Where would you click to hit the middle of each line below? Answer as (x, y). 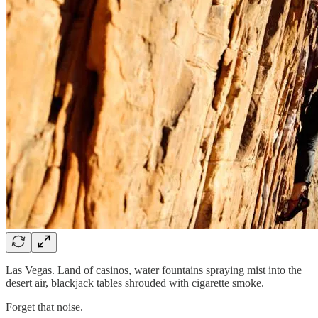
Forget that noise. (44, 307)
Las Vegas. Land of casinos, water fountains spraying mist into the (154, 270)
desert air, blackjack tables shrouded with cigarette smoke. (135, 283)
